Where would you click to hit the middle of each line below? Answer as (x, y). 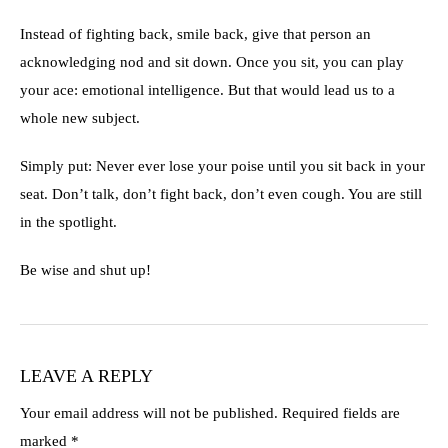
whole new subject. (80, 118)
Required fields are (341, 413)
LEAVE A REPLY (86, 376)
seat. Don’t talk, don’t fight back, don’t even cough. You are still (221, 194)
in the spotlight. (68, 222)
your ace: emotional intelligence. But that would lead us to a (207, 90)
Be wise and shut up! (85, 270)
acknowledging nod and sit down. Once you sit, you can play (212, 62)
